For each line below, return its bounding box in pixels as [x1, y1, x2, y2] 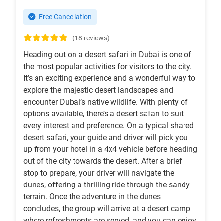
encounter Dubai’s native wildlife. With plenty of [23, 97, 188, 107]
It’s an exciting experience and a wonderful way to [23, 74, 195, 83]
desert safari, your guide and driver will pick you [23, 133, 188, 143]
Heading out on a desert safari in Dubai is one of [23, 50, 191, 60]
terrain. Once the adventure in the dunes [23, 192, 161, 202]
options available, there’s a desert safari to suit [23, 109, 184, 119]
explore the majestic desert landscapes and [23, 85, 173, 95]
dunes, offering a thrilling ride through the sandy [23, 180, 190, 190]
